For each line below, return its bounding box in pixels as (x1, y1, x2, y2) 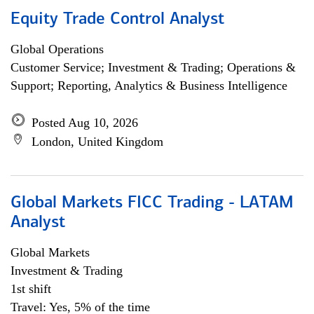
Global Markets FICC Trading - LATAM (11, 195, 294, 212)
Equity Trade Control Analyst (11, 11, 224, 28)
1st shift (11, 282, 51, 296)
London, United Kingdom (32, 135, 163, 149)
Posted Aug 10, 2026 (32, 116, 138, 130)
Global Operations (11, 42, 104, 56)
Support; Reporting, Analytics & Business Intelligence (11, 78, 287, 93)
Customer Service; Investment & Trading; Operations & (11, 60, 296, 74)
